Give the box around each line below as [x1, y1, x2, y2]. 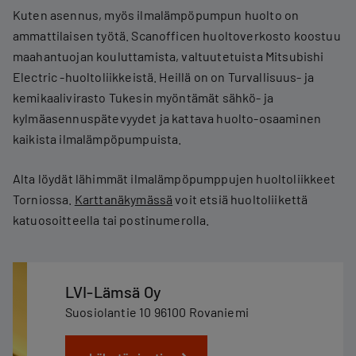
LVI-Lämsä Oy [65, 282, 161, 301]
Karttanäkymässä [74, 192, 173, 207]
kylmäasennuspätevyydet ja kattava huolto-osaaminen [13, 110, 322, 126]
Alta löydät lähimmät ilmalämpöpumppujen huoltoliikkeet [13, 171, 336, 186]
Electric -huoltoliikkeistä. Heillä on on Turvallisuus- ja [13, 69, 315, 84]
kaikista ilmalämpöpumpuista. [13, 131, 182, 146]
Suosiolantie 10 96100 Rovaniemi [65, 304, 249, 319]
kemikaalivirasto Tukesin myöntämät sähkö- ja [13, 90, 274, 105]
